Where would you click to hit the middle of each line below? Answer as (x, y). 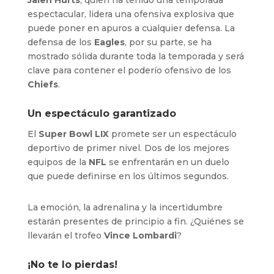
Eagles (108, 42)
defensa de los (59, 42)
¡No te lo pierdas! (72, 264)
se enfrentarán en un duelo (168, 162)
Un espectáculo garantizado (102, 113)
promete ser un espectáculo (172, 134)
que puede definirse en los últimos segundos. (128, 176)
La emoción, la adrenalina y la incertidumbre (125, 207)
